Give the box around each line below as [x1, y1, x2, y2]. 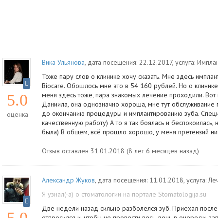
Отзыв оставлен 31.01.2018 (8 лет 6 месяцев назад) [42, 146, 199, 155]
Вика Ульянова [42, 58, 85, 67]
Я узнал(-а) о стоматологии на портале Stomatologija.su [42, 190, 206, 199]
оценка [6, 110, 28, 119]
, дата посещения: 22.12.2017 [85, 58, 172, 67]
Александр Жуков [42, 176, 95, 184]
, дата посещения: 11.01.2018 [95, 176, 183, 184]
